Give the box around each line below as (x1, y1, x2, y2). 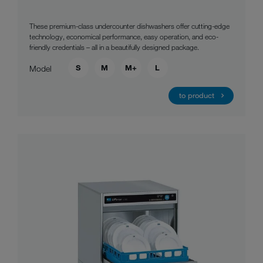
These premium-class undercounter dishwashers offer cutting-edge (29, 21, 230, 31)
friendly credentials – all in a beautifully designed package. (29, 42, 199, 52)
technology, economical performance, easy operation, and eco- (29, 32, 218, 41)
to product (178, 90, 214, 100)
